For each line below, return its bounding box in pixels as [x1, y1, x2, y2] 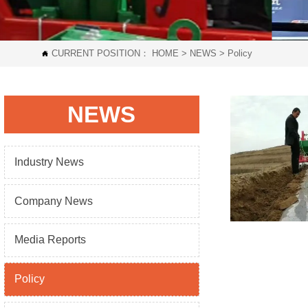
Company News [14, 195, 93, 207]
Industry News [14, 155, 84, 168]
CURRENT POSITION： [52, 48, 153, 59]
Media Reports [14, 234, 86, 246]
